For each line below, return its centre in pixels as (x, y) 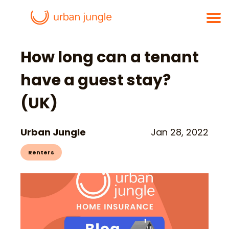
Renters (41, 152)
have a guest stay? (96, 80)
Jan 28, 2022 (180, 132)
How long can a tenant (110, 57)
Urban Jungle (53, 132)
